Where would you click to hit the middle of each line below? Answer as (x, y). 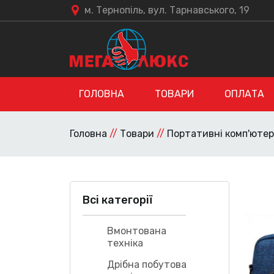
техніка (125, 243)
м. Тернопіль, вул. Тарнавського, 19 (167, 10)
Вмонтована (137, 231)
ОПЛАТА (244, 94)
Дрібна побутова (147, 264)
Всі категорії (117, 200)
